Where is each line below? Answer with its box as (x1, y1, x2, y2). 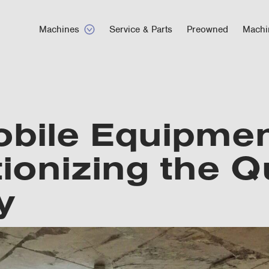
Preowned (187, 23, 228, 35)
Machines (39, 23, 79, 35)
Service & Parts (109, 23, 172, 35)
